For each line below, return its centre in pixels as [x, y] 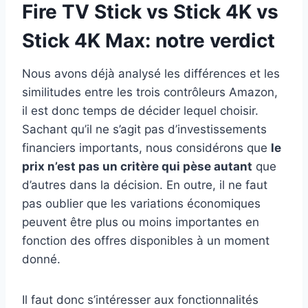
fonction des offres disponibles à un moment [146, 241]
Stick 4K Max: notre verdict [148, 41]
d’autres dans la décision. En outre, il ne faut [145, 185]
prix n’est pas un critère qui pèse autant [137, 167]
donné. [41, 260]
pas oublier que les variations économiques [141, 204]
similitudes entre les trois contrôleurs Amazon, [150, 92]
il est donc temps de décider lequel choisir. [140, 111]
